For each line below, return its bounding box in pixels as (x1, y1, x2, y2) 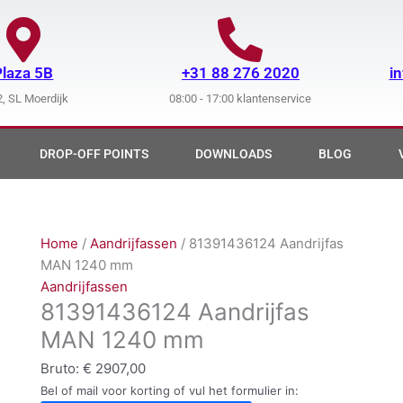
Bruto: (40, 360, 83, 378)
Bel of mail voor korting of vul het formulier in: (40, 383, 299, 399)
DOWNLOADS (195, 147, 272, 161)
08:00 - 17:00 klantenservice (169, 91, 312, 105)
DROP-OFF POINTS (40, 147, 148, 161)
